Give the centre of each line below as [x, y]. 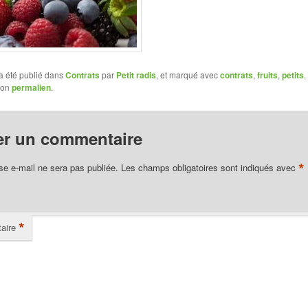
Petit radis [136, 75]
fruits [267, 75]
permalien [31, 88]
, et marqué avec [188, 75]
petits [293, 75]
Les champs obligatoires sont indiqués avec [209, 167]
